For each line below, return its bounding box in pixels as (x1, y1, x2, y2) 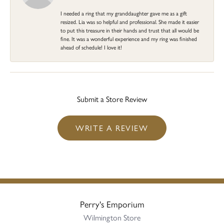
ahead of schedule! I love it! (60, 42, 122, 51)
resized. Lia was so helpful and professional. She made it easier (60, 17, 199, 25)
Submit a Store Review (77, 92, 147, 104)
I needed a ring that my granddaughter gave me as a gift (60, 8, 187, 17)
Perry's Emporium (79, 197, 144, 210)
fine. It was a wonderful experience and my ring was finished (60, 34, 197, 42)
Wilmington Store (83, 211, 140, 223)
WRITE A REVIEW (75, 121, 148, 133)
